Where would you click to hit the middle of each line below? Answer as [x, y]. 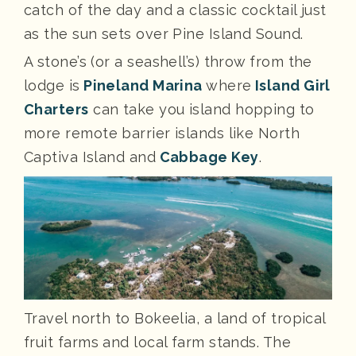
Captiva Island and [90, 157]
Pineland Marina [141, 85]
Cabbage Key [207, 157]
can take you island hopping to [201, 109]
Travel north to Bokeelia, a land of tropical [175, 318]
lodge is [52, 85]
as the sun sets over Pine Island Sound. [164, 33]
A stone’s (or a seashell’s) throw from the [168, 61]
